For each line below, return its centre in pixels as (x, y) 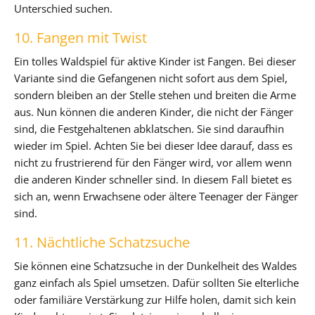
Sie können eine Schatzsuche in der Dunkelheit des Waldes (155, 265)
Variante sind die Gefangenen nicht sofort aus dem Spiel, (151, 78)
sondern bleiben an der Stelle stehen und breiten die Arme (155, 95)
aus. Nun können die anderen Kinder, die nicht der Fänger (154, 111)
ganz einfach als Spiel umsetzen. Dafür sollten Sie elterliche (156, 282)
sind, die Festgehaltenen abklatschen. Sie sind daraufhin (149, 128)
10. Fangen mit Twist (81, 37)
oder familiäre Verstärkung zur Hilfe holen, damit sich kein (155, 299)
